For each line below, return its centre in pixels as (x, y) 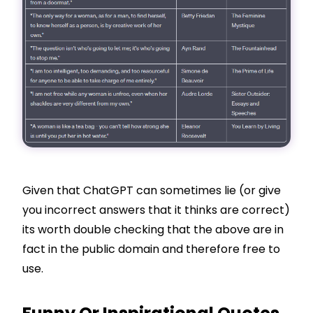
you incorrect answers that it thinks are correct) (156, 210)
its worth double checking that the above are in (153, 229)
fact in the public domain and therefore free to (151, 249)
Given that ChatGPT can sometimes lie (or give (152, 190)
